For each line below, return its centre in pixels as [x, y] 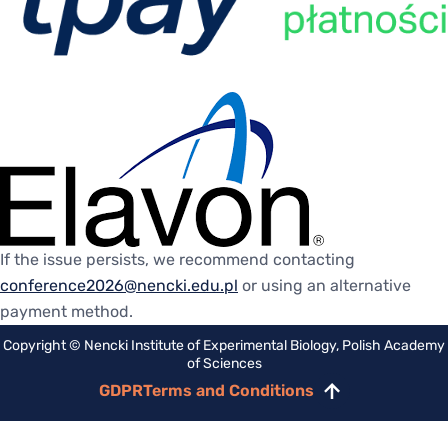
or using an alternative [324, 286]
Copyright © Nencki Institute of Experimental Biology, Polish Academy [224, 346]
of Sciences [224, 364]
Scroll [351, 399]
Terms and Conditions [228, 391]
